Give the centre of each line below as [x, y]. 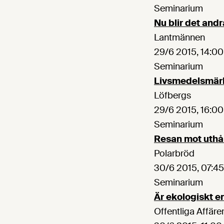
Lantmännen [179, 38]
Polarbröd [174, 154]
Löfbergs [172, 96]
